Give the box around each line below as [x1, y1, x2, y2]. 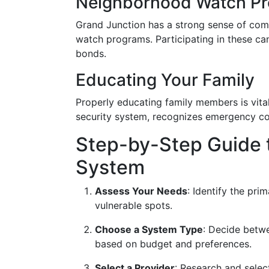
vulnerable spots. [95, 199, 172, 211]
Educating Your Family [76, 70, 255, 90]
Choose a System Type [95, 223, 203, 235]
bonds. [76, 47, 106, 59]
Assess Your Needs [95, 185, 187, 197]
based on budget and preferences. [95, 238, 252, 250]
